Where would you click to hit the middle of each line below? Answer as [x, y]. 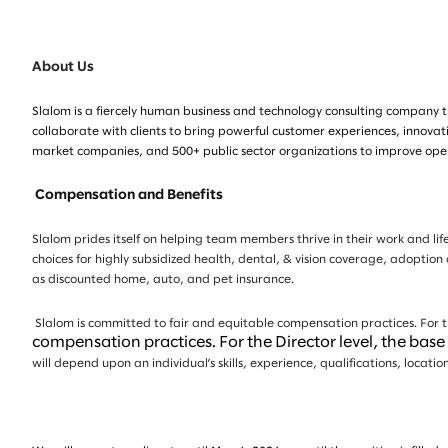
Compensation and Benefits [129, 196]
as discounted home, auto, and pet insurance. [163, 280]
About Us [63, 68]
